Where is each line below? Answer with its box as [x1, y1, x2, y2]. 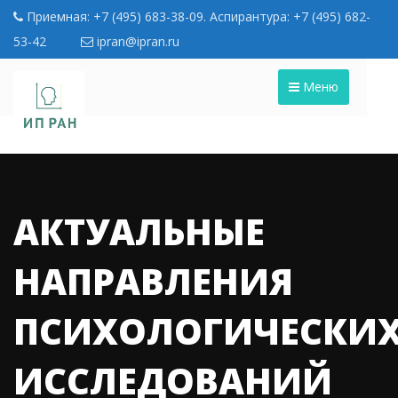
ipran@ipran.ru [93, 33, 179, 50]
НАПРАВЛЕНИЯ [13, 256, 293, 306]
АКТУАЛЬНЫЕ [13, 206, 265, 256]
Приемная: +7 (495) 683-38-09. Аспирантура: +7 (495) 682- [23, 8, 370, 25]
